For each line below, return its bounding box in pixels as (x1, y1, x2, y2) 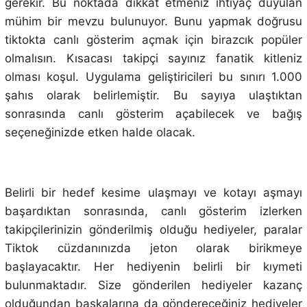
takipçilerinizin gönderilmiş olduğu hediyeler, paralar (4, 222, 303, 236)
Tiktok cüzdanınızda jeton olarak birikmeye (4, 241, 303, 255)
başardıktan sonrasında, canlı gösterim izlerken (4, 204, 303, 218)
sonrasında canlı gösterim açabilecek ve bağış (4, 106, 303, 121)
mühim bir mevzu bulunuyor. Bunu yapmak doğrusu (4, 14, 303, 28)
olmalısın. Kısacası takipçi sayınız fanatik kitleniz (4, 51, 303, 65)
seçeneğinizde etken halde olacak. (4, 125, 195, 139)
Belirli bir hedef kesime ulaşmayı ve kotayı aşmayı (4, 185, 303, 199)
